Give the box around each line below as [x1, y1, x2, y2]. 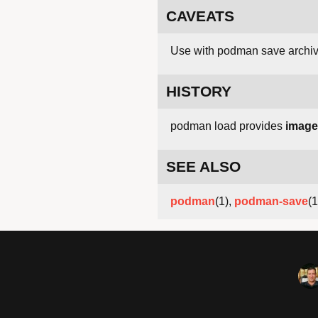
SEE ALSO [166, 158, 241, 175]
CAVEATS [166, 8, 234, 25]
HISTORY [166, 83, 231, 100]
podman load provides [170, 120, 285, 133]
